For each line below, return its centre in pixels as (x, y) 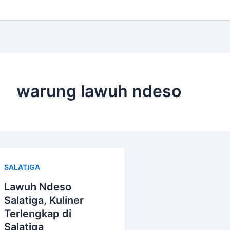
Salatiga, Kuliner (44, 200)
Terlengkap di (38, 213)
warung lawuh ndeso (99, 91)
